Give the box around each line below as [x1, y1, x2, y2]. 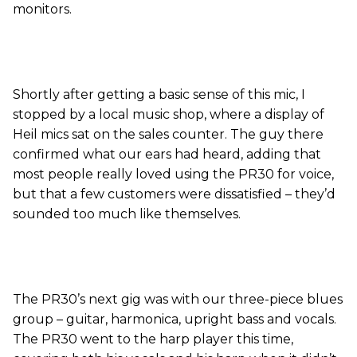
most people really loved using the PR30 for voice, [13, 167, 334, 182]
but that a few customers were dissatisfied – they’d [13, 186, 335, 202]
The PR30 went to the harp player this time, [13, 331, 293, 347]
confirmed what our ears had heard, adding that [13, 147, 321, 163]
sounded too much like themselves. [13, 206, 241, 222]
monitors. [13, 2, 72, 18]
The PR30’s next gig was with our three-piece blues [13, 292, 343, 308]
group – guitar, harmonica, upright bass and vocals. [13, 312, 336, 328]
